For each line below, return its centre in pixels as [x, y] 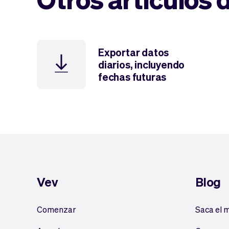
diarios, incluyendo [142, 64]
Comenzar [56, 209]
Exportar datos [134, 52]
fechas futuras [132, 77]
